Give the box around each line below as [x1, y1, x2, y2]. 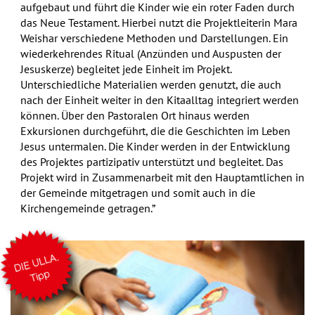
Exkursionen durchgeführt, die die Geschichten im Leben [20, 124, 290, 139]
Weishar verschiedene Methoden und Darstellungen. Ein [20, 31, 288, 46]
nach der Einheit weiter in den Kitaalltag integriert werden [20, 93, 299, 108]
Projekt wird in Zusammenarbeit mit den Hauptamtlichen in [20, 170, 304, 185]
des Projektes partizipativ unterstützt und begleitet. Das [20, 155, 283, 169]
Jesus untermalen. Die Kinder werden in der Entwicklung [20, 139, 290, 154]
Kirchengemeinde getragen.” [20, 201, 155, 216]
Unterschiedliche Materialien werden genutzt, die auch [20, 77, 281, 92]
